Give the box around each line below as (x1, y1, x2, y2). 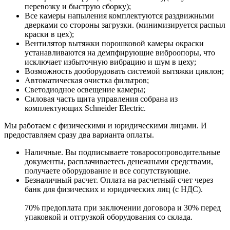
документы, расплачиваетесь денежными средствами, (25, 157, 213, 166)
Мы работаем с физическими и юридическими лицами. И (4, 121, 207, 130)
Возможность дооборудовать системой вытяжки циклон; (25, 66, 224, 75)
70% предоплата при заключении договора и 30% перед (25, 203, 221, 212)
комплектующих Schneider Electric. (25, 103, 146, 112)
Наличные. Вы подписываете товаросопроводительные (25, 147, 220, 157)
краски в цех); (25, 29, 74, 39)
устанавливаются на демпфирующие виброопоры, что (25, 48, 215, 57)
